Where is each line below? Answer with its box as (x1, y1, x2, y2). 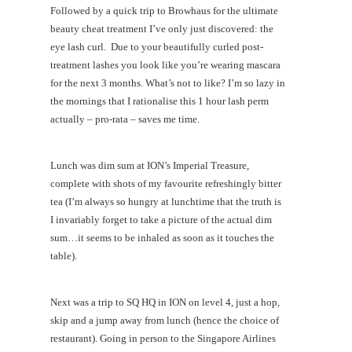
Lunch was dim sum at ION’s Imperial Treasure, (50, 159, 249, 171)
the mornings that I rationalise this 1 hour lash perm (50, 95, 269, 107)
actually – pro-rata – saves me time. (50, 113, 200, 125)
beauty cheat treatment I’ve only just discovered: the (50, 23, 273, 35)
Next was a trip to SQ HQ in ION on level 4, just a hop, (50, 296, 280, 308)
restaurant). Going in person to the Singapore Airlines (50, 332, 276, 344)
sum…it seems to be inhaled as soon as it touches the (50, 232, 274, 244)
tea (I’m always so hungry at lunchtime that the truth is (50, 196, 281, 207)
